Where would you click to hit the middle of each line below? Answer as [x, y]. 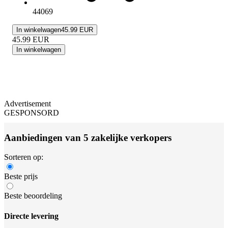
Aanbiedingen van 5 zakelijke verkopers [88, 137]
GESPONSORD [32, 112]
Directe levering [31, 216]
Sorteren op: [24, 157]
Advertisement [27, 103]
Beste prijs [21, 177]
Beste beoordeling [33, 196]
